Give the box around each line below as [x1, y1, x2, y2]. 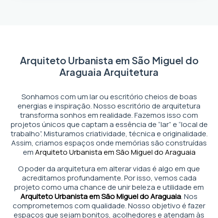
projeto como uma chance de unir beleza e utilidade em [14, 182, 204, 192]
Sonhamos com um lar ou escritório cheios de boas [21, 91, 197, 102]
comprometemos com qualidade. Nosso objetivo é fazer [13, 200, 205, 211]
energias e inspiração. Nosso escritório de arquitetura [18, 101, 200, 111]
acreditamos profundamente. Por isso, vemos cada [21, 173, 197, 183]
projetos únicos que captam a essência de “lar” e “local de [10, 119, 208, 129]
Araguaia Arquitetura [59, 66, 159, 78]
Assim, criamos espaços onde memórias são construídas [11, 138, 207, 148]
